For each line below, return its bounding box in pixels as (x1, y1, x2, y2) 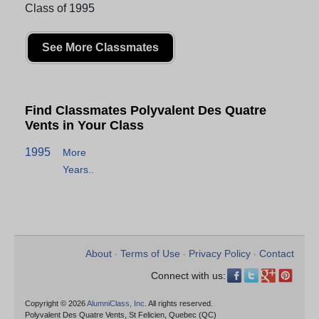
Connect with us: (151, 270, 226, 282)
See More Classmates (42, 41, 159, 54)
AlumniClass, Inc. (87, 299, 147, 308)
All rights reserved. (147, 299, 213, 308)
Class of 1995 (25, 2, 95, 15)
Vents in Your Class (25, 118, 144, 133)
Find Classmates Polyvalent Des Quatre (25, 103, 266, 118)
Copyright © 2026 (25, 299, 87, 308)
